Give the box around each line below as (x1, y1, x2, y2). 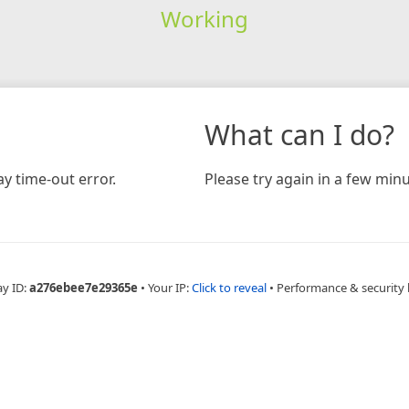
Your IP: (147, 278, 192, 296)
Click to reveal (191, 278, 267, 296)
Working (160, 3, 248, 34)
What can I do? (204, 115, 394, 153)
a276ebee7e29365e (28, 278, 138, 296)
